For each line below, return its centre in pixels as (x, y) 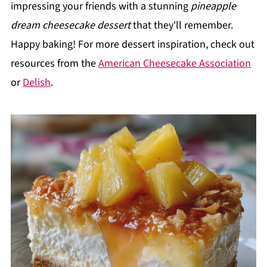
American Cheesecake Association (174, 64)
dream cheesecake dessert (70, 26)
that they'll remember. (181, 26)
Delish (36, 83)
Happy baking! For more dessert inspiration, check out (132, 45)
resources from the (54, 64)
